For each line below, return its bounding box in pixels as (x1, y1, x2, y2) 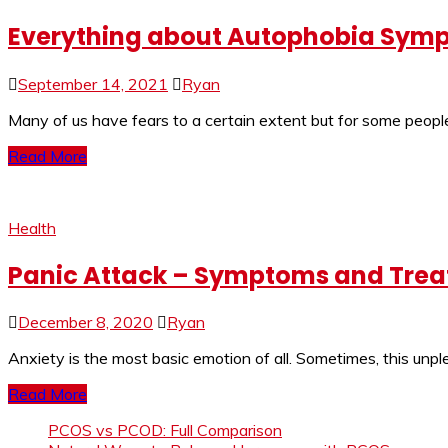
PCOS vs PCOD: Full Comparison (48, 420, 282, 441)
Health (8, 217, 56, 238)
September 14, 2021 (18, 73, 168, 94)
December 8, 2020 (18, 312, 153, 333)
